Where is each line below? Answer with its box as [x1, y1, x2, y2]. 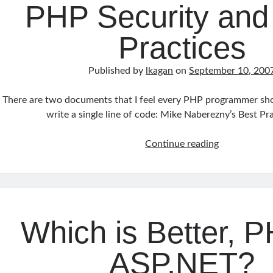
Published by [88, 66, 146, 76]
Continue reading [145, 139, 219, 149]
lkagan [146, 66, 174, 76]
